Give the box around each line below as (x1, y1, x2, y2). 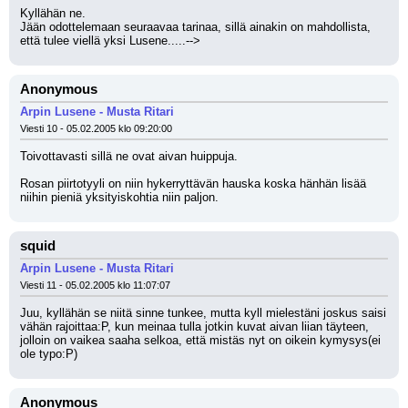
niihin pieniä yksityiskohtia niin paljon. (20, 190, 219, 204)
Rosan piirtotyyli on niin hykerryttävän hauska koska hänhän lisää (20, 177, 366, 190)
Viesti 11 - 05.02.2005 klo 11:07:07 (20, 280, 170, 291)
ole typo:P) (20, 347, 77, 361)
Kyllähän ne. (20, 6, 86, 20)
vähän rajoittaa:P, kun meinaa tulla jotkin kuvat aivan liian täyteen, (20, 320, 369, 333)
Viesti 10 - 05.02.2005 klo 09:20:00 (20, 123, 172, 134)
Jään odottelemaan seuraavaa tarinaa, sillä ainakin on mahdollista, (20, 20, 371, 34)
